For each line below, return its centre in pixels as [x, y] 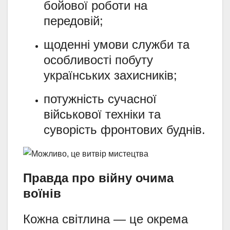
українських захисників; [110, 75]
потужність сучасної [100, 99]
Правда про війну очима [98, 178]
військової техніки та [102, 114]
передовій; [73, 21]
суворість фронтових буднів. [124, 129]
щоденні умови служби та [117, 44]
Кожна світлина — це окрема [106, 219]
